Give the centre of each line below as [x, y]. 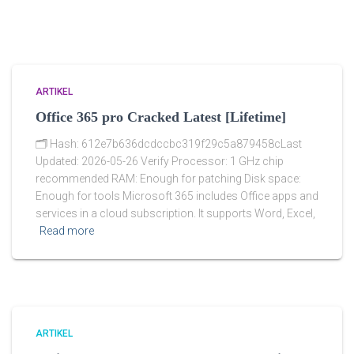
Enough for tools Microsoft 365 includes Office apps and [177, 196]
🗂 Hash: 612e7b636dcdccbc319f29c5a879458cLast [169, 144]
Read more [67, 231]
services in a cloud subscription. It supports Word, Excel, [175, 214]
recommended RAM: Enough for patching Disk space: [168, 179]
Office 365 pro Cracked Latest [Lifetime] [161, 117]
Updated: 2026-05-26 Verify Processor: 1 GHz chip [160, 162]
